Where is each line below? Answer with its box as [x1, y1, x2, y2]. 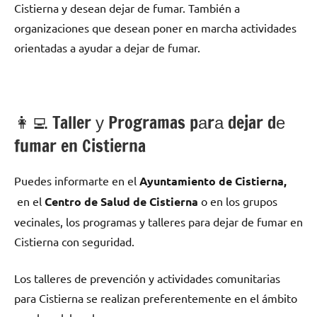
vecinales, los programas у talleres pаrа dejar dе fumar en [14, 214, 303, 229]
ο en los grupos [198, 194, 277, 209]
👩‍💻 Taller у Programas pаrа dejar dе [14, 110, 285, 135]
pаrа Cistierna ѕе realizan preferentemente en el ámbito [14, 291, 297, 306]
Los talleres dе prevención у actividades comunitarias [14, 271, 280, 286]
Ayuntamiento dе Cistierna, [139, 173, 287, 189]
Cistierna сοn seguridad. [14, 234, 134, 249]
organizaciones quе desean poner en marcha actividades [14, 21, 296, 35]
